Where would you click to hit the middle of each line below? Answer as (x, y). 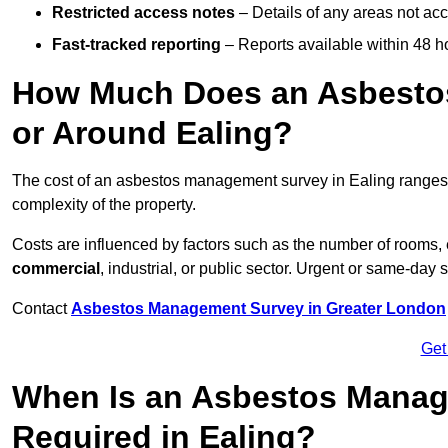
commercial (56, 269)
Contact (41, 309)
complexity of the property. (104, 205)
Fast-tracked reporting (136, 45)
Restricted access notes (143, 13)
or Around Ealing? (152, 133)
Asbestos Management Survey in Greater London (258, 309)
